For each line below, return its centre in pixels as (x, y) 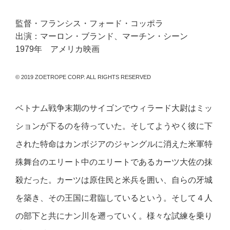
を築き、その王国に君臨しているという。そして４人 (114, 198)
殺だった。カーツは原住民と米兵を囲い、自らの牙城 (114, 180)
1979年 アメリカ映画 (58, 49)
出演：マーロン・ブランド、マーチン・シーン (102, 36)
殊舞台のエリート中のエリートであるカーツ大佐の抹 (114, 162)
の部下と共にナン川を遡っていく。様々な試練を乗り (114, 216)
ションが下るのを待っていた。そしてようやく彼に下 (114, 126)
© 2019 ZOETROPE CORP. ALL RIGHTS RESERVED (83, 77)
